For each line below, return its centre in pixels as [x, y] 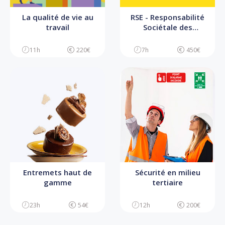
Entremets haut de [58, 172]
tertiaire [167, 182]
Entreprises [167, 37]
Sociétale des [167, 27]
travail [58, 27]
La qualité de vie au [58, 17]
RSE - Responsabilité [167, 17]
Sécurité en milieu [167, 172]
